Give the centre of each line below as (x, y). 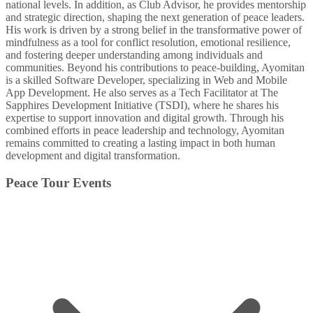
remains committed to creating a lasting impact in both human (140, 143)
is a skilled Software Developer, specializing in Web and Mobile (146, 80)
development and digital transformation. (93, 156)
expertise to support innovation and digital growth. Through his (145, 118)
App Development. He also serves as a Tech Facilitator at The (142, 93)
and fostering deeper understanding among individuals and (134, 55)
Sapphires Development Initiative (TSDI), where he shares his (142, 105)
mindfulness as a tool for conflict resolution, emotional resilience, (148, 43)
